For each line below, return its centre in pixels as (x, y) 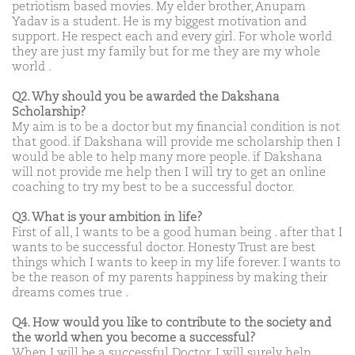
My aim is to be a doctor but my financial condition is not (176, 127)
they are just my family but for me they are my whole (166, 52)
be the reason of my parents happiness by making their (170, 277)
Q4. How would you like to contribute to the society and (172, 323)
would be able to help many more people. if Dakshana (167, 157)
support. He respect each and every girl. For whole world (172, 36)
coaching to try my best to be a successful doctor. (153, 187)
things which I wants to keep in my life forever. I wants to (176, 262)
